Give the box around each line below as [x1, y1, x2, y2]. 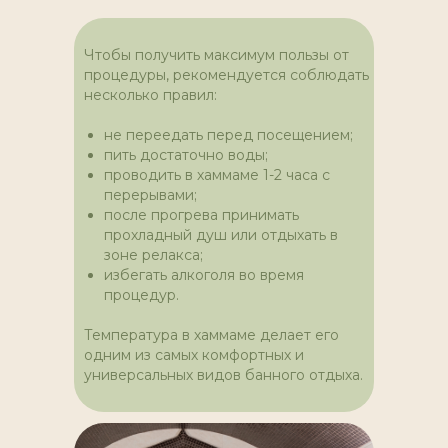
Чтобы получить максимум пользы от [84, 46, 349, 65]
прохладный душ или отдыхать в [104, 226, 338, 245]
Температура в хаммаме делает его [84, 326, 339, 345]
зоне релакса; [104, 246, 203, 265]
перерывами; [104, 186, 197, 205]
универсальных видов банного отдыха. [84, 366, 363, 385]
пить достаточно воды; [104, 146, 268, 165]
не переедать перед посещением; [104, 126, 353, 145]
